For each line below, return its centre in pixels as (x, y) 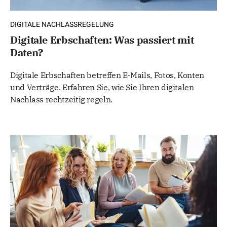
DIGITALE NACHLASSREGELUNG (62, 25)
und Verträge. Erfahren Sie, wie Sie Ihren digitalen (102, 87)
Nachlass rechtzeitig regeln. (61, 100)
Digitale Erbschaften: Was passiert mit (102, 40)
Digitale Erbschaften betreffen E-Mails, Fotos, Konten (107, 75)
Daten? (27, 53)
